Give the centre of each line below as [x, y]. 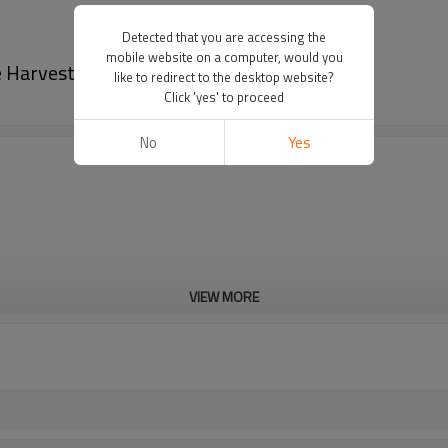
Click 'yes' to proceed [224, 97]
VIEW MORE [224, 296]
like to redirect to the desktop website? [224, 77]
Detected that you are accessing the [224, 37]
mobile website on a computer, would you [224, 57]
